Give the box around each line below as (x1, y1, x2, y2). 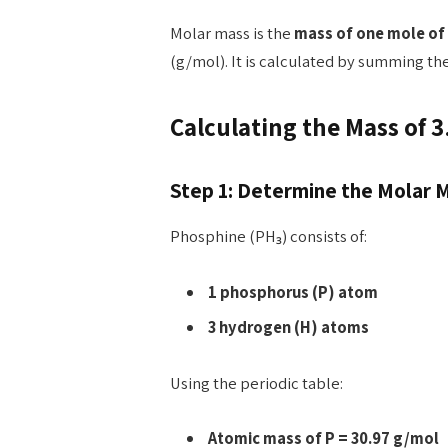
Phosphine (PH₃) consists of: (169, 225, 367, 248)
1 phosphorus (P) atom (207, 280, 378, 303)
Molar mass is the (169, 21, 294, 44)
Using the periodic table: (169, 371, 343, 394)
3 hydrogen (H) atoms (207, 316, 369, 339)
